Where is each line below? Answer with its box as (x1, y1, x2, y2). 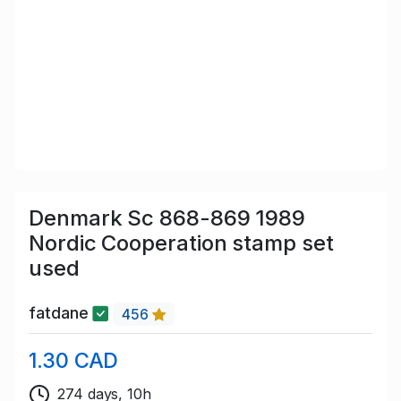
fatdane (29, 303, 93, 323)
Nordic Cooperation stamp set (29, 230, 334, 257)
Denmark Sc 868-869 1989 (29, 205, 306, 232)
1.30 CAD (29, 346, 119, 373)
